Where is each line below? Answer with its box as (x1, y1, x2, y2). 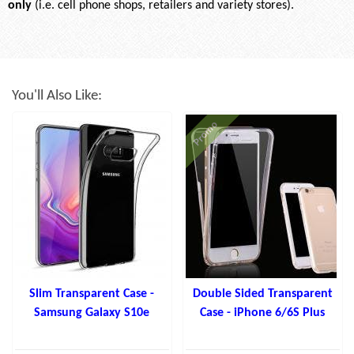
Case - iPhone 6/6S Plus (200, 306, 326, 319)
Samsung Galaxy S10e (34, 306, 150, 319)
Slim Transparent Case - (29, 287, 155, 300)
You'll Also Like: (12, 88, 102, 104)
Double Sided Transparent (192, 287, 333, 300)
